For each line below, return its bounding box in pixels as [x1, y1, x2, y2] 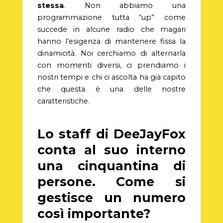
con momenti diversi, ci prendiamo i [37, 61, 186, 70]
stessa [37, 1, 64, 10]
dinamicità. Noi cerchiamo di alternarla [37, 49, 186, 58]
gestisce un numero [37, 190, 186, 205]
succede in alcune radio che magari [37, 25, 186, 34]
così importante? [37, 206, 150, 221]
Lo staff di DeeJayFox [37, 126, 186, 141]
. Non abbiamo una [63, 1, 186, 10]
